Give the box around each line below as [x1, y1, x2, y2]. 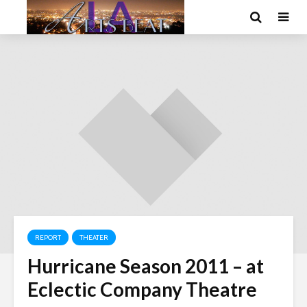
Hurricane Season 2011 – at [27, 254, 264, 278]
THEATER [79, 233, 108, 242]
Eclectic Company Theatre [27, 278, 257, 301]
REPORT [35, 233, 61, 242]
